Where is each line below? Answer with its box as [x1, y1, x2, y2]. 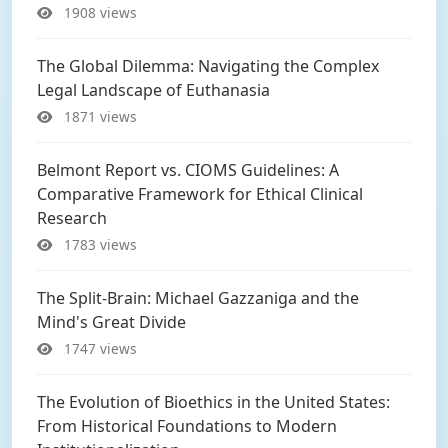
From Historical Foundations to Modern [37, 415, 337, 437]
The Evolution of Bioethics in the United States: [37, 391, 390, 413]
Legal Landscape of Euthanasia [37, 79, 270, 101]
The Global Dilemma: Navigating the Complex [37, 55, 379, 77]
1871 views [60, 107, 137, 126]
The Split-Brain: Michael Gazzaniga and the [37, 287, 359, 309]
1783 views [60, 235, 137, 254]
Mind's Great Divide [37, 311, 186, 333]
